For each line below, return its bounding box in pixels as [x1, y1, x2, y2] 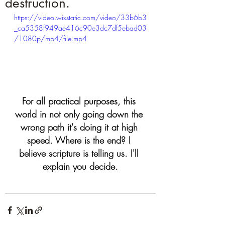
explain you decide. [43, 160, 118, 172]
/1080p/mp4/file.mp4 [14, 34, 87, 43]
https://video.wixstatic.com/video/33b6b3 [14, 13, 147, 22]
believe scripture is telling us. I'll [19, 147, 142, 159]
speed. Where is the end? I [27, 134, 134, 146]
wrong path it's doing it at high [20, 121, 141, 133]
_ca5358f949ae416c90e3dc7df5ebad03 [14, 23, 147, 33]
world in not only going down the [15, 107, 146, 120]
